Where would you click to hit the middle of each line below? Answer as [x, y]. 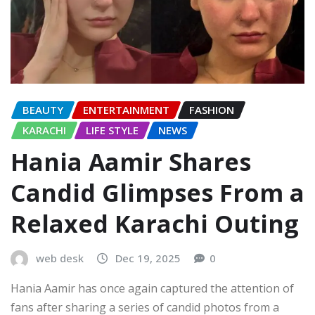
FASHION [212, 110]
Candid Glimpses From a [157, 192]
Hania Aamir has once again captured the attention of [152, 289]
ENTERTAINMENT [126, 110]
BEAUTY [43, 110]
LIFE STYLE [112, 130]
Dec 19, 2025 [148, 258]
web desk [60, 258]
